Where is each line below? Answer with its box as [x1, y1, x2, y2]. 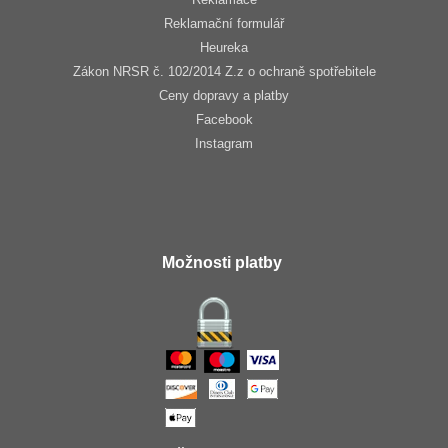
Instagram [195, 136, 253, 152]
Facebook [195, 112, 253, 128]
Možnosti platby [161, 254, 282, 272]
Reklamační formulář [164, 16, 284, 32]
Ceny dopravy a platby [159, 88, 289, 104]
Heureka [200, 40, 248, 56]
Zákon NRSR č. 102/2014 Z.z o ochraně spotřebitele [72, 64, 376, 80]
